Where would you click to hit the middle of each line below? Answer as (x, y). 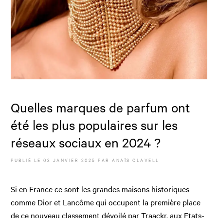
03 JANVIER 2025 (70, 160)
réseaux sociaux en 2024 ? (86, 142)
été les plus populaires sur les (94, 125)
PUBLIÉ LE (27, 160)
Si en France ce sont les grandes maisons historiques (100, 189)
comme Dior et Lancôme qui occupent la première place (106, 202)
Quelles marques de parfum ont (101, 107)
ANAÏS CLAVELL (136, 160)
